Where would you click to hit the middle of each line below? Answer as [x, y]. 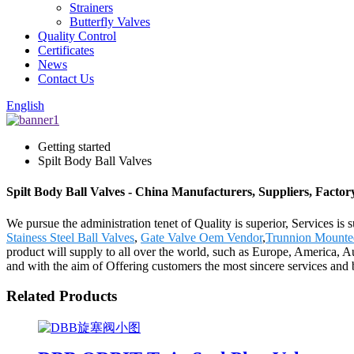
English [25, 105]
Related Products [62, 296]
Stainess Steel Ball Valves [70, 237]
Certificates [66, 50]
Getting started [74, 147]
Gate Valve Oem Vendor [201, 237]
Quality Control [77, 36]
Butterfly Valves [110, 22]
